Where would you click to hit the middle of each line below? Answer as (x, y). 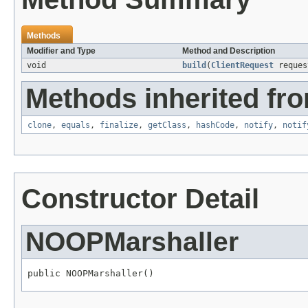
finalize (119, 125)
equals (76, 125)
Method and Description (229, 51)
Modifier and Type (61, 51)
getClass (167, 125)
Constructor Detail (140, 199)
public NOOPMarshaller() (91, 274)
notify (258, 125)
